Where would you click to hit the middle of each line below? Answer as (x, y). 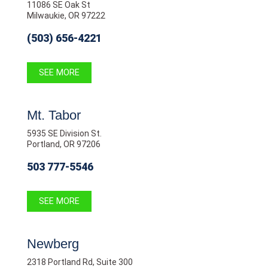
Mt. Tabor (54, 115)
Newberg (53, 243)
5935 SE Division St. (64, 133)
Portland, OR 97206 (63, 144)
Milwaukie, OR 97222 (66, 15)
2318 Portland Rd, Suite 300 (80, 262)
